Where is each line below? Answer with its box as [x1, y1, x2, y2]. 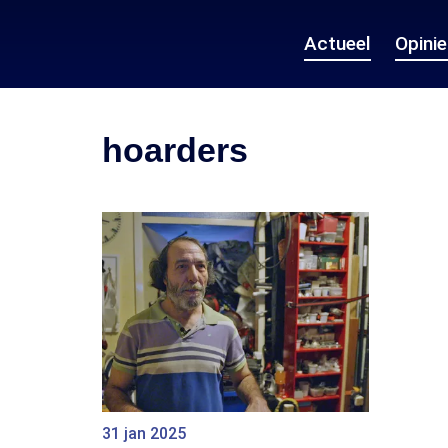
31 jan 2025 [102, 424, 186, 444]
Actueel [304, 32, 371, 55]
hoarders [102, 131, 248, 169]
